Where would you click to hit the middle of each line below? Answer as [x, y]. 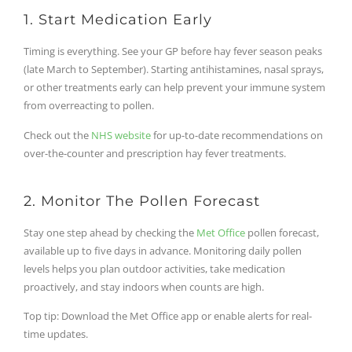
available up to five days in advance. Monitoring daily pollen [163, 250]
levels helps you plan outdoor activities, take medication [154, 268]
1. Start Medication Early [118, 20]
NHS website [121, 135]
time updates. [56, 334]
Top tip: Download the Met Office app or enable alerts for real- [168, 316]
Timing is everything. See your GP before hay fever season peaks [173, 51]
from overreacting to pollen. [89, 106]
